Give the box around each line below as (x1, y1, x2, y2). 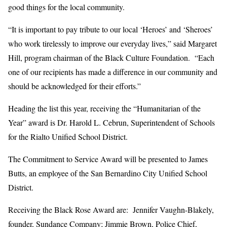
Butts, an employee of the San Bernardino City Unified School (8, 167, 207, 178)
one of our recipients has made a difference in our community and (8, 66, 217, 77)
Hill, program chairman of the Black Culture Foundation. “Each (8, 52, 214, 63)
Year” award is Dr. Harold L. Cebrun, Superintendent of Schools (8, 117, 215, 128)
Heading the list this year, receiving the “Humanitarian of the (8, 102, 201, 113)
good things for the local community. (8, 1, 125, 12)
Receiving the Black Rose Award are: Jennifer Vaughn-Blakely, (8, 204, 214, 215)
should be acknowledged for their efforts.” (8, 80, 141, 91)
